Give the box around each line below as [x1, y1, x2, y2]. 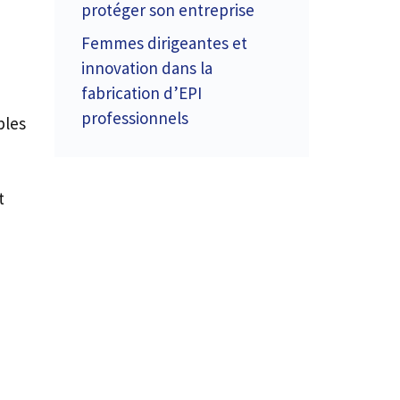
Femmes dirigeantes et [81, 32, 247, 54]
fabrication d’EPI [81, 82, 202, 104]
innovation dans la [81, 57, 212, 79]
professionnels [81, 107, 188, 129]
